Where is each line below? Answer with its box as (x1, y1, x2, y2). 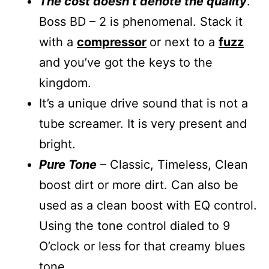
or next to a (150, 34, 219, 49)
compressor (77, 34, 147, 49)
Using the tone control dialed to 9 (39, 218, 230, 233)
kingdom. (39, 75, 91, 90)
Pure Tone (39, 157, 97, 172)
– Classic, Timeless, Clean (97, 157, 248, 172)
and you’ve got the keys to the (39, 55, 213, 70)
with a (39, 34, 77, 49)
